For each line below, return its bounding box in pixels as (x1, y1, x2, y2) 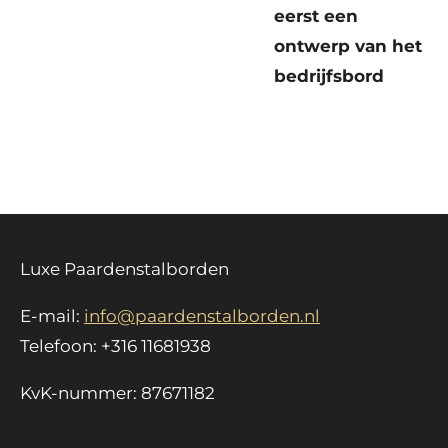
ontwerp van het (274, 36, 422, 57)
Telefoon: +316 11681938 (20, 335, 211, 356)
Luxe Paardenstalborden (20, 259, 229, 280)
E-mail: (20, 305, 80, 326)
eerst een (274, 6, 358, 27)
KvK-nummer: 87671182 (20, 382, 215, 403)
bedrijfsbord (274, 66, 384, 87)
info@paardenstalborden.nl (84, 305, 320, 326)
